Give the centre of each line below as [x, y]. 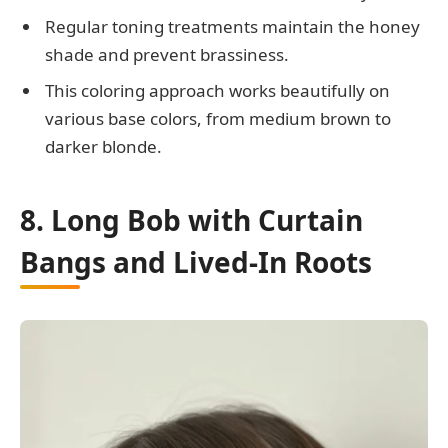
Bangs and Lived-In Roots [196, 261]
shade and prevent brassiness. [167, 55]
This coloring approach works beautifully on [217, 90]
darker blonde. [103, 146]
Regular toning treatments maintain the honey [232, 27]
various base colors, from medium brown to [218, 118]
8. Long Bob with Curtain [191, 219]
